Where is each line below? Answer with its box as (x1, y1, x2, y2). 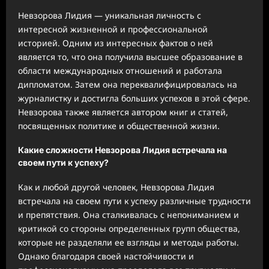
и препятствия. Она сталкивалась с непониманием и (18, 208, 239, 220)
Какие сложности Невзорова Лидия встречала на (18, 145, 227, 156)
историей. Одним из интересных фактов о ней (18, 37, 213, 49)
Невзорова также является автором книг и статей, (18, 106, 228, 118)
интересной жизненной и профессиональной (18, 23, 208, 35)
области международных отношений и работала (18, 64, 222, 76)
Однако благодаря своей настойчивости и (18, 250, 194, 262)
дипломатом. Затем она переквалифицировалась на (18, 78, 237, 90)
